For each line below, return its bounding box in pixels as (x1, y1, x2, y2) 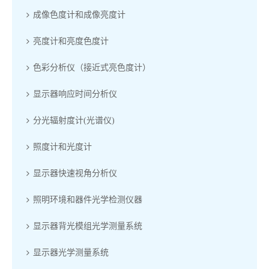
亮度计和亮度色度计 (33, 37, 109, 46)
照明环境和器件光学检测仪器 (33, 195, 142, 204)
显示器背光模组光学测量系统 (33, 222, 142, 231)
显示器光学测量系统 (33, 248, 109, 257)
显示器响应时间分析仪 (33, 89, 117, 98)
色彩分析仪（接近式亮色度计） (33, 63, 151, 72)
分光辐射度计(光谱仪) (33, 116, 115, 125)
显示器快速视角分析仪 (33, 169, 117, 178)
